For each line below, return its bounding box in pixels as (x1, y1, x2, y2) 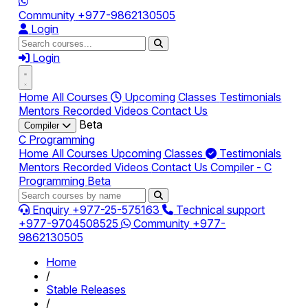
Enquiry (30, 203, 73, 217)
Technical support (173, 203, 265, 217)
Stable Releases (46, 283, 126, 296)
